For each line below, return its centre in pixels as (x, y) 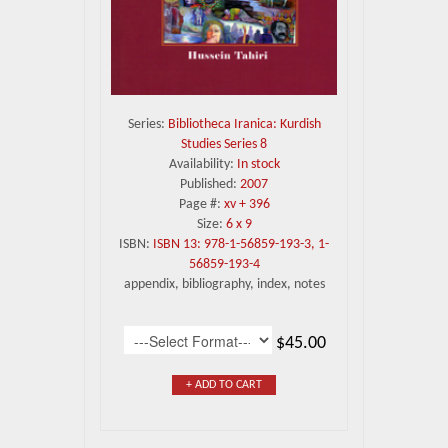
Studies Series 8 (224, 144)
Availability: (202, 164)
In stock (258, 164)
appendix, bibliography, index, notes (224, 284)
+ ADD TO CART (224, 384)
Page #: (201, 204)
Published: (210, 184)
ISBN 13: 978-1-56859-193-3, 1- (241, 244)
